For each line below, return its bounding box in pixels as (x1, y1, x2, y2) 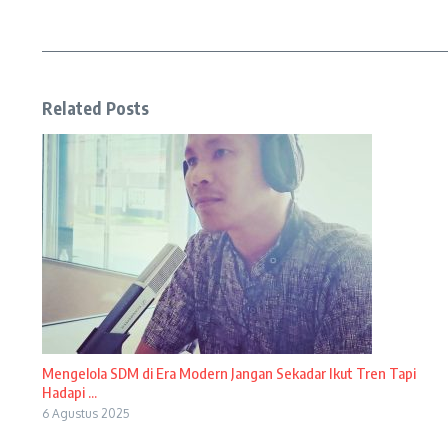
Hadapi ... (42, 383, 97, 401)
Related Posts (42, 97, 150, 119)
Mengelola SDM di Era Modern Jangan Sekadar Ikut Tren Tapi (42, 364, 416, 382)
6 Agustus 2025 (42, 406, 130, 421)
